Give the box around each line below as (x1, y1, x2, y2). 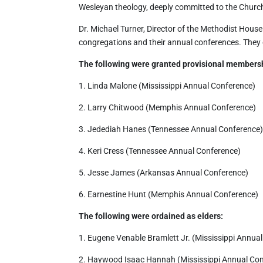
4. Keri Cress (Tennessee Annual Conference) (79, 146, 241, 156)
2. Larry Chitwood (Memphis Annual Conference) (79, 103, 257, 112)
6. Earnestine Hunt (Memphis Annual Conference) (79, 190, 259, 199)
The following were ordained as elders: (79, 211, 224, 221)
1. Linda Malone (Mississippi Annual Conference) (79, 81, 256, 90)
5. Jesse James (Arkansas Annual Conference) (79, 168, 249, 177)
